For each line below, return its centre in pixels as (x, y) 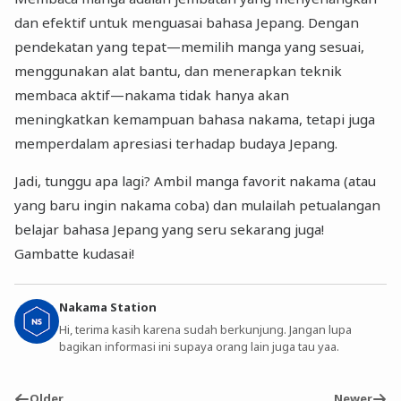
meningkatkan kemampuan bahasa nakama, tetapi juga (195, 119)
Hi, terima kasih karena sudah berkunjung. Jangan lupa (206, 330)
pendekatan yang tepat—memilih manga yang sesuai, (190, 46)
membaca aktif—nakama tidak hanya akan (152, 94)
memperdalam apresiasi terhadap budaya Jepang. (176, 143)
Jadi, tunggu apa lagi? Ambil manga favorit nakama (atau (196, 181)
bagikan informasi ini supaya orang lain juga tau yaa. (200, 347)
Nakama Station (108, 307)
